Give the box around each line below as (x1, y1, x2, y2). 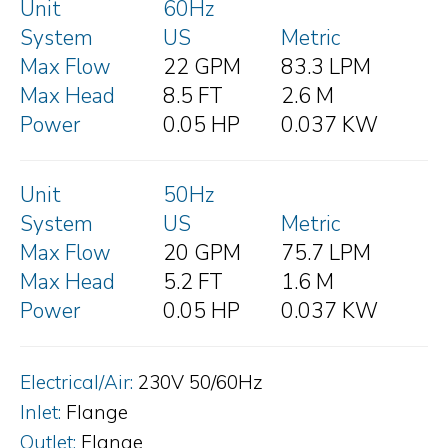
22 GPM (163, 52, 241, 81)
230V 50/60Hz (138, 369, 263, 394)
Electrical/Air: (20, 369, 133, 394)
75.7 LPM (281, 238, 371, 267)
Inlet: (20, 399, 61, 424)
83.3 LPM (281, 52, 371, 81)
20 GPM (163, 238, 241, 267)
